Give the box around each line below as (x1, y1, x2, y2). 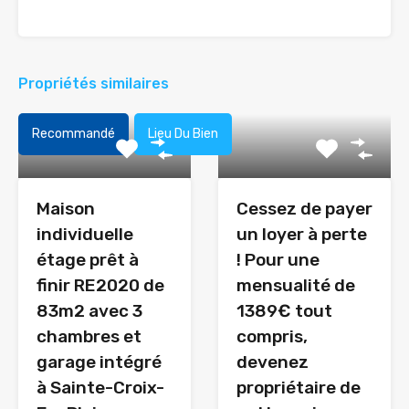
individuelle (37, 224, 133, 245)
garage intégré (37, 351, 162, 372)
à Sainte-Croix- (37, 377, 164, 398)
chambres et (37, 326, 142, 347)
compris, (236, 326, 308, 347)
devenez (236, 351, 309, 372)
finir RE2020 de (37, 275, 164, 296)
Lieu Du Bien (148, 126, 218, 142)
